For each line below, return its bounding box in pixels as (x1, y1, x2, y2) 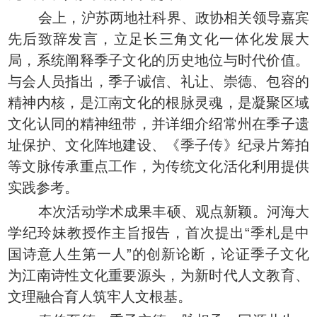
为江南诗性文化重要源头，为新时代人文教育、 (8, 267, 309, 284)
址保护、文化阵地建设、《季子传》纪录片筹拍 (8, 137, 309, 154)
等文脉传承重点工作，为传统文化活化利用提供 (8, 158, 309, 175)
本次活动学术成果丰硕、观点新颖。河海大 (8, 204, 309, 220)
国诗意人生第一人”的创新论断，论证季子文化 (8, 246, 309, 263)
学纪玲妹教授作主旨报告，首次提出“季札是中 (8, 225, 309, 241)
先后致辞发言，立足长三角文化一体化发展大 (8, 31, 309, 47)
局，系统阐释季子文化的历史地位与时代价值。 (8, 52, 309, 69)
